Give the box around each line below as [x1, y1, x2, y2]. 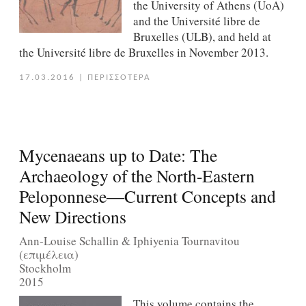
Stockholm [18, 260, 71, 276]
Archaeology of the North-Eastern [18, 164, 255, 188]
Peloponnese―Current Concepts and [18, 184, 276, 208]
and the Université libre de [133, 13, 260, 29]
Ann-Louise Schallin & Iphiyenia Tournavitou [18, 232, 240, 249]
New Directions [18, 205, 126, 229]
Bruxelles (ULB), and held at [133, 29, 271, 45]
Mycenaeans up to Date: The [18, 143, 217, 167]
